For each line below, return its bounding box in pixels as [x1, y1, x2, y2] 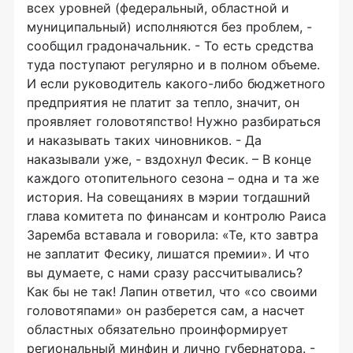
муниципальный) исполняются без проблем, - [27, 19, 312, 35]
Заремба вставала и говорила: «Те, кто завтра [27, 227, 318, 243]
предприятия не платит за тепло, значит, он [27, 95, 299, 110]
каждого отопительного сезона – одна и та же [27, 170, 319, 186]
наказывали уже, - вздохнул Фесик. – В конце [27, 151, 311, 167]
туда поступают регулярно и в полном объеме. [27, 57, 320, 72]
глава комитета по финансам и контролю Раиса [27, 208, 326, 224]
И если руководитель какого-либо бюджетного [27, 76, 325, 91]
